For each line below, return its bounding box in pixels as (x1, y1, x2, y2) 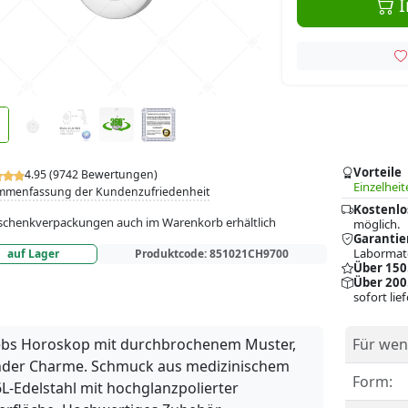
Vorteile (352, 164, 402, 180)
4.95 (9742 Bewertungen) (25, 166, 158, 182)
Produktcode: (135, 246, 210, 262)
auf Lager (7, 246, 60, 262)
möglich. (352, 216, 401, 232)
